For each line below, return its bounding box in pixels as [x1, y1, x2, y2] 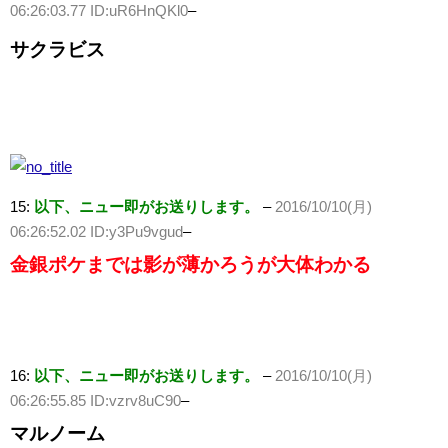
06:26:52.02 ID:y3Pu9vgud [10, 223, 183, 241]
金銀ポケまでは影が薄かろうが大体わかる [10, 254, 371, 276]
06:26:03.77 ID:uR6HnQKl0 [10, 2, 188, 20]
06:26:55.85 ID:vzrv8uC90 [10, 392, 181, 410]
